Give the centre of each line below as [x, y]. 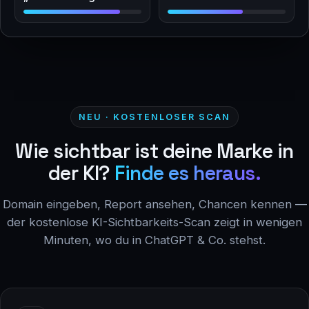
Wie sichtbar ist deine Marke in [154, 151]
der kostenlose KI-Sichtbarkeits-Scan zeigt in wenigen [154, 222]
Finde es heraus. [188, 173]
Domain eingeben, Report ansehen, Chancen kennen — [154, 204]
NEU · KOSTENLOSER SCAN [154, 117]
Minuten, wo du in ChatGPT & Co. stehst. [154, 240]
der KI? [81, 173]
